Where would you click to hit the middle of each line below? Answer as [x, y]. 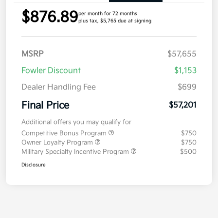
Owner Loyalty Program [58, 142]
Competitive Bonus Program [65, 133]
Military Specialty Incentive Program [76, 152]
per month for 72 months [108, 13]
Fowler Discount [51, 71]
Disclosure [34, 165]
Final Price [45, 105]
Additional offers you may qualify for [76, 122]
